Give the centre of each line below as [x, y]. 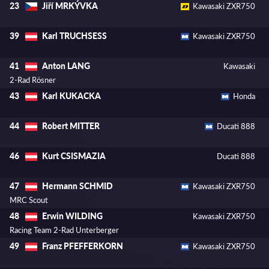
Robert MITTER [71, 126]
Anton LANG [66, 66]
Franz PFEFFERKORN [83, 246]
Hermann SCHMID [77, 186]
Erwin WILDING [72, 216]
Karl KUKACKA [71, 96]
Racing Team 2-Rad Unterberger [64, 230]
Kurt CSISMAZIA [74, 156]
